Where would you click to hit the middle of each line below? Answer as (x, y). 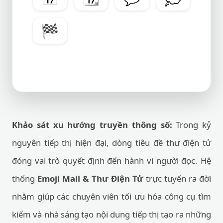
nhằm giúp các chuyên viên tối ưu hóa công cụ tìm (111, 196)
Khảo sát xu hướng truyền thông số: (92, 125)
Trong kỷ (191, 125)
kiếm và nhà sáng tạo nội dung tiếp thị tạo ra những (111, 214)
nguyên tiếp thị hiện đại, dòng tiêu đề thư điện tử (111, 143)
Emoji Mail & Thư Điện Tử (90, 178)
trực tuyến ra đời (177, 178)
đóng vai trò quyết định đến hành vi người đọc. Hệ (111, 161)
